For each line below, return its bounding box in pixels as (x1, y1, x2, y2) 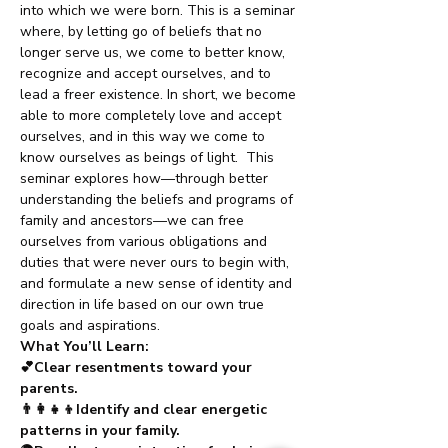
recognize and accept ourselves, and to (20, 64, 275, 83)
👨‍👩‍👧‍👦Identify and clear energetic (20, 400, 271, 419)
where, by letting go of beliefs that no (20, 22, 266, 41)
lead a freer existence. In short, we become (20, 85, 300, 104)
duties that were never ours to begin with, (20, 253, 293, 272)
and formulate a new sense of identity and (20, 274, 296, 293)
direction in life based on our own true (20, 295, 268, 314)
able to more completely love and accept (20, 106, 285, 125)
